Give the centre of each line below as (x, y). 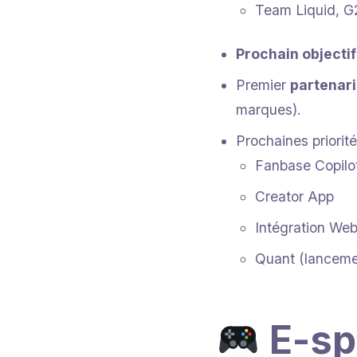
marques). (269, 109)
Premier (263, 84)
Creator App (294, 196)
